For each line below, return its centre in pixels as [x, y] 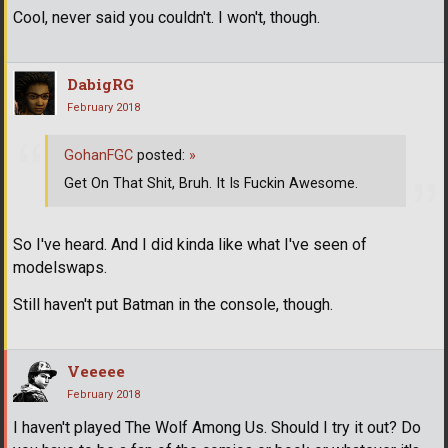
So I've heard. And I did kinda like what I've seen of [190, 245]
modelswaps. [60, 268]
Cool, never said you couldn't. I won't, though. [166, 17]
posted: [161, 156]
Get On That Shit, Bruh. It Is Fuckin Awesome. [211, 184]
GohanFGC [98, 156]
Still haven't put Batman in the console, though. [173, 305]
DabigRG [100, 83]
